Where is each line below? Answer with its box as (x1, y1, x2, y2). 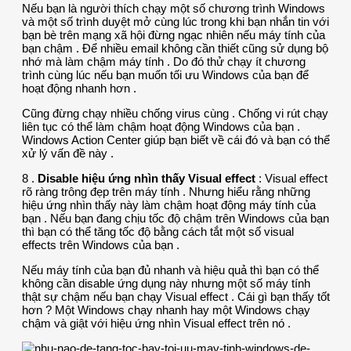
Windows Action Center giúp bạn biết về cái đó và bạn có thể (22, 132, 330, 147)
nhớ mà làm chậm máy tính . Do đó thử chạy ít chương (22, 54, 306, 68)
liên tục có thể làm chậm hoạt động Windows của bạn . (22, 119, 300, 133)
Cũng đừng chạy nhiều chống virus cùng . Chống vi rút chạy (22, 106, 328, 120)
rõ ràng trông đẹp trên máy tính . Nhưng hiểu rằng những (22, 184, 310, 198)
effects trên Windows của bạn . (22, 237, 179, 251)
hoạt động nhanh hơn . (22, 81, 136, 95)
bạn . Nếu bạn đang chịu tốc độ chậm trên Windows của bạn (22, 211, 329, 225)
